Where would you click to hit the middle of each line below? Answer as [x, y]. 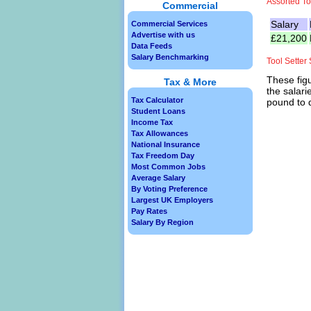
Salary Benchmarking [170, 57]
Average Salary [158, 178]
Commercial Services [169, 24]
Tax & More [190, 82]
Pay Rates [149, 211]
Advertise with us [163, 35]
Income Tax [152, 122]
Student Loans [158, 111]
